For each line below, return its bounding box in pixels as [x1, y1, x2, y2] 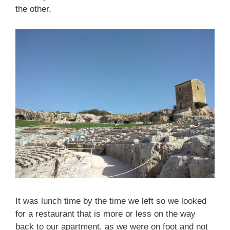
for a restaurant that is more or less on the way [15, 209, 196, 219]
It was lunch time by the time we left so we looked [15, 196, 206, 206]
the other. [15, 4, 51, 14]
